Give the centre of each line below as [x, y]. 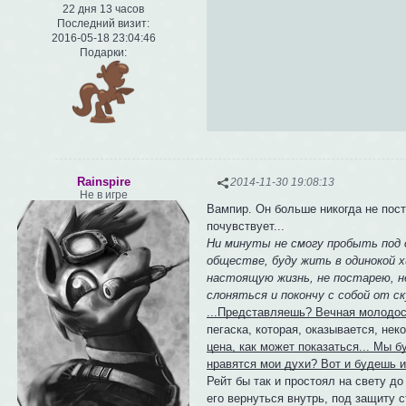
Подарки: [103, 52]
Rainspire [103, 181]
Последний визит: [103, 23]
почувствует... [246, 226]
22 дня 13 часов [103, 9]
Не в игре [103, 194]
